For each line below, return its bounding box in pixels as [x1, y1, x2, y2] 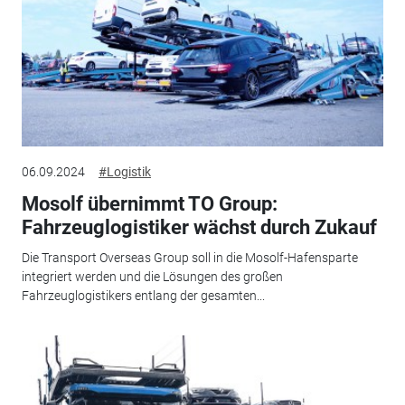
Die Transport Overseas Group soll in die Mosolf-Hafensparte [21, 250, 358, 266]
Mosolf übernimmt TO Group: [21, 192, 278, 215]
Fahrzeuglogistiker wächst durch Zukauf [21, 215, 377, 239]
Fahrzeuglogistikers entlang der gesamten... [21, 288, 265, 304]
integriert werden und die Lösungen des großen [21, 269, 283, 285]
